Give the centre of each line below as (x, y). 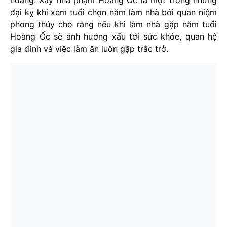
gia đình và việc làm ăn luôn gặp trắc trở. (89, 49)
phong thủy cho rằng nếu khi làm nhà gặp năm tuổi (113, 25)
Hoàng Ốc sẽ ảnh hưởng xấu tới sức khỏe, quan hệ (113, 37)
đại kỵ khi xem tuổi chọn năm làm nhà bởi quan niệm (113, 12)
